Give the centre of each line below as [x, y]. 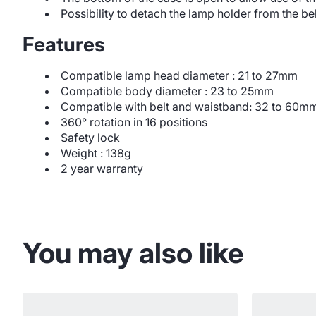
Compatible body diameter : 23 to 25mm [167, 91]
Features [64, 44]
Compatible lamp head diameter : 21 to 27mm [179, 75]
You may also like [133, 253]
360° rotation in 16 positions [134, 122]
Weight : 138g [96, 153]
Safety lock [90, 138]
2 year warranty [102, 169]
